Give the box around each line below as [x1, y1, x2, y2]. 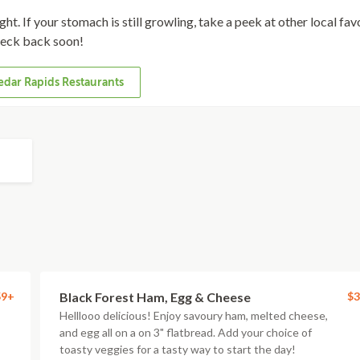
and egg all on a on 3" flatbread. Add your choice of [59, 325, 312, 339]
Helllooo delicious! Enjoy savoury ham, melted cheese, [59, 309, 328, 322]
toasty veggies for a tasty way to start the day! [59, 342, 296, 356]
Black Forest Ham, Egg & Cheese [59, 289, 251, 305]
